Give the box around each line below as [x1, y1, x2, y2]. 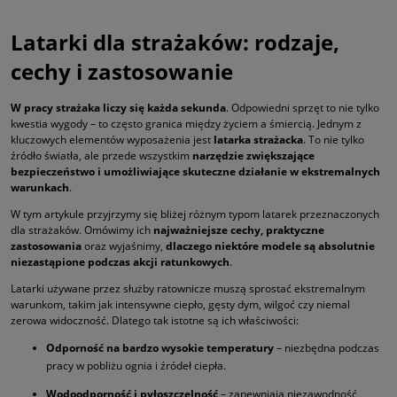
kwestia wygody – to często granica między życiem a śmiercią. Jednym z [11, 115, 362, 131]
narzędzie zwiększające [192, 147, 315, 163]
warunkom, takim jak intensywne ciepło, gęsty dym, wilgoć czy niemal [11, 296, 350, 312]
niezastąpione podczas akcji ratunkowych [11, 253, 230, 269]
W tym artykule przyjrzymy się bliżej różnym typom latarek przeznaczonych [11, 206, 379, 222]
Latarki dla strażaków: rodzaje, [11, 27, 339, 57]
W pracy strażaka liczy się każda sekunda [11, 99, 226, 115]
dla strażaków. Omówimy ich [11, 222, 153, 237]
